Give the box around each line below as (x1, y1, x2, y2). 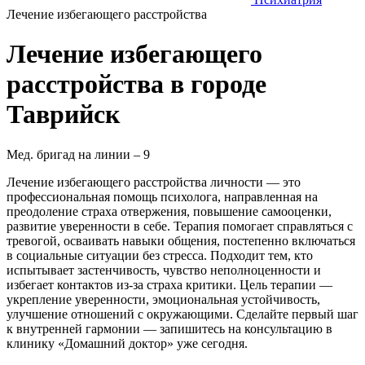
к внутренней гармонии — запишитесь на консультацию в (7, 321, 332, 336)
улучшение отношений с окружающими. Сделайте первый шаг (7, 306, 358, 321)
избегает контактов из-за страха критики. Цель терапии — (7, 277, 332, 292)
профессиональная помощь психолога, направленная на (7, 189, 318, 204)
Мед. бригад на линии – (7, 147, 143, 161)
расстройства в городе (7, 69, 266, 99)
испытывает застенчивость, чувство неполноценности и (7, 262, 321, 277)
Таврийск (7, 99, 120, 130)
